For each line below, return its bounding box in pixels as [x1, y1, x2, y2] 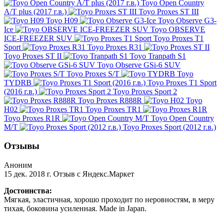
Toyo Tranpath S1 [130, 51, 186, 60]
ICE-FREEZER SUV [4, 34, 73, 42]
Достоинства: [4, 186, 52, 195]
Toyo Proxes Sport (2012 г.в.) [123, 122, 216, 131]
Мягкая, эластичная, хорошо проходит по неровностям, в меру [4, 195, 215, 204]
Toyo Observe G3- [158, 16, 217, 25]
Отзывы [4, 141, 39, 151]
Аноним [4, 161, 32, 170]
